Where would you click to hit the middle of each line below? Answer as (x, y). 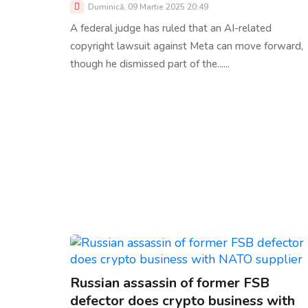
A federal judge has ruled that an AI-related (171, 29)
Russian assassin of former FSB (170, 283)
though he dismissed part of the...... (150, 64)
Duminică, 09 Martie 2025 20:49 (147, 7)
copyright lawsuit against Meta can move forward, (187, 46)
